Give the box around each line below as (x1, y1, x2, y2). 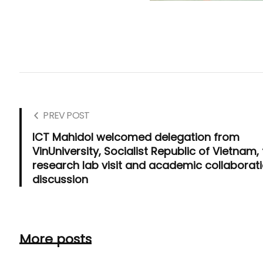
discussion (32, 171, 89, 187)
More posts (19, 230, 92, 248)
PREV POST (43, 108, 90, 122)
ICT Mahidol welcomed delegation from (32, 129, 240, 144)
